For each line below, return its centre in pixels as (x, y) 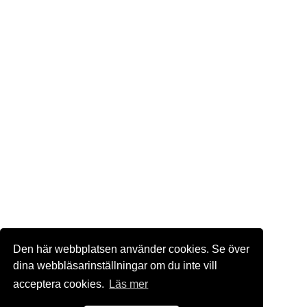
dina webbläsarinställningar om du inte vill (115, 265)
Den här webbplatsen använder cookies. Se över (132, 249)
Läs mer (129, 284)
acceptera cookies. (60, 284)
